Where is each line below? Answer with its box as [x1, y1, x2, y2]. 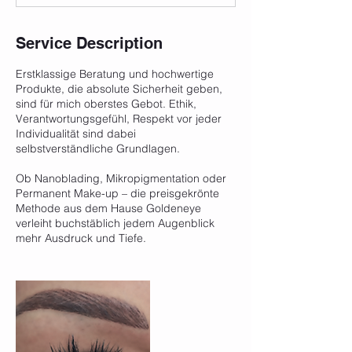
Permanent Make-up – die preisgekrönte [16, 186, 219, 200]
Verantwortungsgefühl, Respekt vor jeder [16, 112, 222, 126]
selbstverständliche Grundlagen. [16, 141, 180, 156]
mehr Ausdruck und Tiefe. [16, 231, 146, 245]
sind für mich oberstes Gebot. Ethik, [16, 97, 196, 111]
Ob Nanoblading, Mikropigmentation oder [16, 171, 226, 185]
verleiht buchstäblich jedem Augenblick [16, 216, 214, 230]
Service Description [16, 34, 163, 53]
